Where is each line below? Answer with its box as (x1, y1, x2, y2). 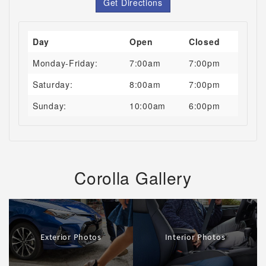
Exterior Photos (40, 232, 102, 243)
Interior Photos (164, 232, 226, 243)
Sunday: (33, 99, 66, 112)
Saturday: (33, 78, 73, 90)
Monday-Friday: (33, 56, 98, 69)
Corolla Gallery (74, 165, 192, 189)
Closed (189, 35, 220, 47)
